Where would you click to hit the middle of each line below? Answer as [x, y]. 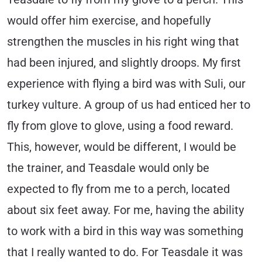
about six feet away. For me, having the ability [125, 211]
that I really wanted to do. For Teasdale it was [125, 253]
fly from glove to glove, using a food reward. [120, 126]
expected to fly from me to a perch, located [118, 189]
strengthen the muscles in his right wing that [123, 42]
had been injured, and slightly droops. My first [124, 63]
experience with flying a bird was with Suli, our [126, 84]
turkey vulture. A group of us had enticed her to [129, 105]
